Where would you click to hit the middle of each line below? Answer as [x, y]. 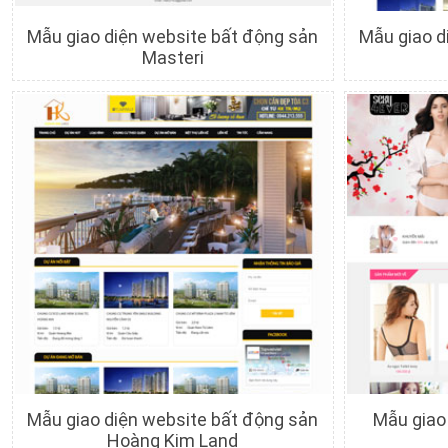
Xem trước [206, 85]
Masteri [172, 57]
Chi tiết [128, 85]
